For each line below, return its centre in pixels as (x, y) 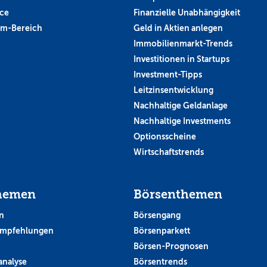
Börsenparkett (162, 230)
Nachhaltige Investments (182, 121)
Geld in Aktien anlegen (178, 28)
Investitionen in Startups (181, 59)
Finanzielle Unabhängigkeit (187, 12)
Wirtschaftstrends (169, 152)
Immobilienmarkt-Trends (183, 43)
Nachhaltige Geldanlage (181, 105)
